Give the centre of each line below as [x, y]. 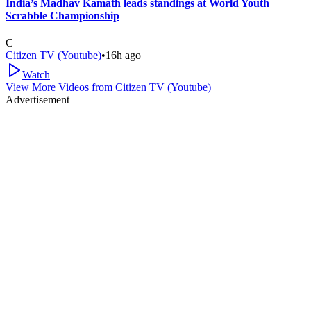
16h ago [123, 55]
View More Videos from [60, 87]
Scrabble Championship [62, 15]
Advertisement [37, 99]
